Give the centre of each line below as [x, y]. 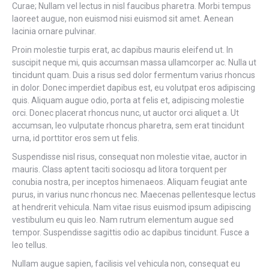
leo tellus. [30, 245]
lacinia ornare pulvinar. [54, 31]
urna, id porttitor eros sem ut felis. [76, 138]
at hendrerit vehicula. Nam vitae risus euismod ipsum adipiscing [131, 207]
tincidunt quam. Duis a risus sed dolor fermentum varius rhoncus [134, 75]
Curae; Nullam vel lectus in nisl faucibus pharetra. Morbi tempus [131, 6]
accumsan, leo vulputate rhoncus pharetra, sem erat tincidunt [128, 125]
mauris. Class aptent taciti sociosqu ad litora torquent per [119, 169]
